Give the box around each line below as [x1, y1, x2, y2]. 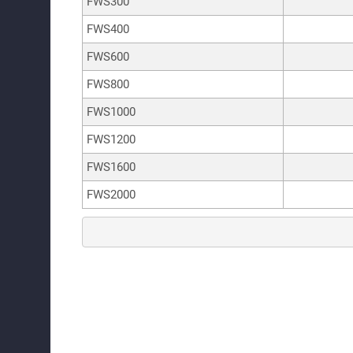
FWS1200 [87, 132, 136, 147]
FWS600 [87, 49, 129, 64]
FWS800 [87, 76, 129, 91]
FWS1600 [87, 159, 136, 174]
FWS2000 [87, 187, 136, 202]
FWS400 [87, 21, 129, 36]
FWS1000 [87, 104, 136, 119]
